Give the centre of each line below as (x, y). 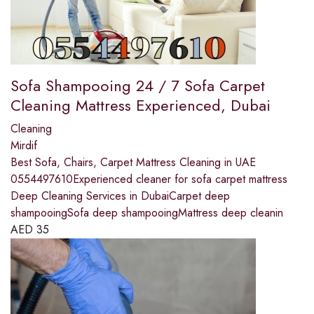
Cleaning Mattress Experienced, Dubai (141, 105)
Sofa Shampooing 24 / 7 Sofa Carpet (138, 86)
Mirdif (24, 146)
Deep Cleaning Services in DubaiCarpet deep (120, 196)
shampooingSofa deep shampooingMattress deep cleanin (147, 213)
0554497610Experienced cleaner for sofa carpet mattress (149, 179)
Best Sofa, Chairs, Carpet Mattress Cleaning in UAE (133, 163)
